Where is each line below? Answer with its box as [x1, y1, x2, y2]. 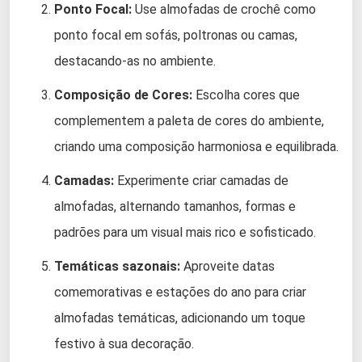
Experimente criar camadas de [114, 172, 288, 188]
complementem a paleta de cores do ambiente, [54, 112, 324, 128]
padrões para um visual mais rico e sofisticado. [54, 224, 316, 240]
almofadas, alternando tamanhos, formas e [54, 198, 296, 214]
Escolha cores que [192, 86, 300, 103]
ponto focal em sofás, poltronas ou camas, [54, 27, 297, 43]
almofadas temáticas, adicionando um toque [54, 309, 305, 326]
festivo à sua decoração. [54, 335, 194, 351]
